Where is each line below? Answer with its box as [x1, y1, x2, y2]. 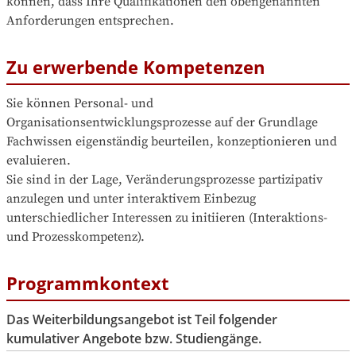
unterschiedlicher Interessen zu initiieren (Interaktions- [6, 209, 327, 226]
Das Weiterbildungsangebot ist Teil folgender [6, 311, 277, 329]
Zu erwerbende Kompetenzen [6, 54, 265, 79]
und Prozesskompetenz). [6, 228, 145, 245]
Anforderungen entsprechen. [6, 12, 174, 29]
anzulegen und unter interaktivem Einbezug [6, 190, 256, 207]
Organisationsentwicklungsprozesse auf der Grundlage [6, 114, 318, 130]
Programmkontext [6, 270, 169, 295]
